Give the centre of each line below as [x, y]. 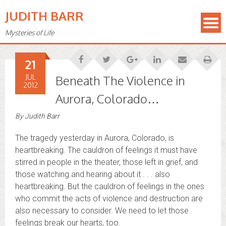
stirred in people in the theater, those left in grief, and [106, 162]
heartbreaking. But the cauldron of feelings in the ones [110, 186]
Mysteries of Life [30, 33]
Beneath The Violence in [120, 80]
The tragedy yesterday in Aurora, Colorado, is [95, 138]
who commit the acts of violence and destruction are [109, 199]
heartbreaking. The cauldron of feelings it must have [106, 150]
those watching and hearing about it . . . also [93, 174]
